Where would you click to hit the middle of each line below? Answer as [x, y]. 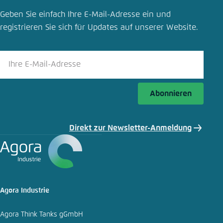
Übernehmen [171, 44]
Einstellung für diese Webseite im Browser [121, 14]
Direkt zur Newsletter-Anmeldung [130, 128]
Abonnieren [170, 93]
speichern [60, 27]
